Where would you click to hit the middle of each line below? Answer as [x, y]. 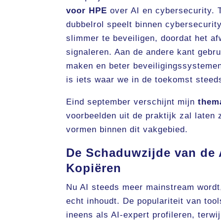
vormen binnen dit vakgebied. [127, 130]
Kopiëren [94, 168]
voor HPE [87, 11]
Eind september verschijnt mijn [132, 102]
